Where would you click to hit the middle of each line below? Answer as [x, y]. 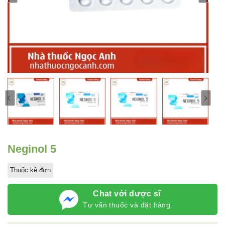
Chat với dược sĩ [127, 193]
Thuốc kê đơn [30, 170]
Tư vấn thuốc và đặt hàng [127, 205]
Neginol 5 [32, 149]
